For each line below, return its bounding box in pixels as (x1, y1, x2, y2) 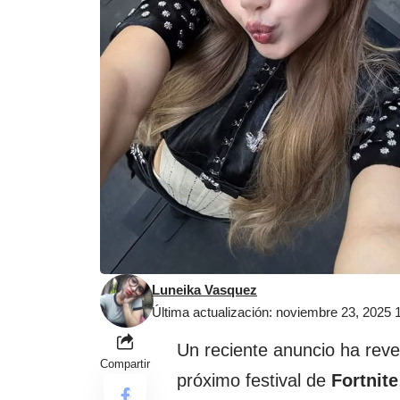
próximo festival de (177, 371, 331, 391)
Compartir (100, 357, 150, 371)
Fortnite (331, 371, 398, 391)
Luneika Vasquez (152, 282, 257, 298)
